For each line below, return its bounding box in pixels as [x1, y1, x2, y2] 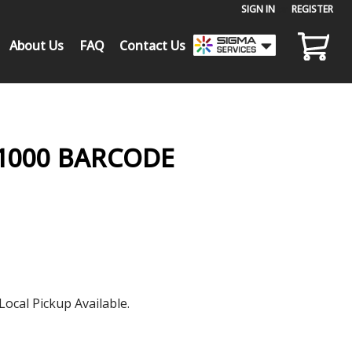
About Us [9, 36, 64, 54]
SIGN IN [241, 2, 276, 16]
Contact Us [119, 36, 186, 54]
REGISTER [291, 2, 334, 16]
